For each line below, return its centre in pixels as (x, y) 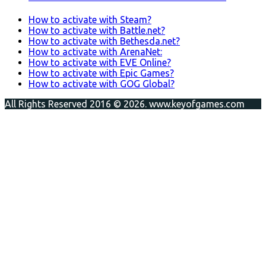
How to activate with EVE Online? (100, 62)
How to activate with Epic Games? (101, 73)
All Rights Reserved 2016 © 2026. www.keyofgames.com (125, 104)
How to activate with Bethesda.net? (104, 41)
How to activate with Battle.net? (97, 30)
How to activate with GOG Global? (102, 83)
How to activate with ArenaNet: (95, 51)
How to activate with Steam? (90, 19)
